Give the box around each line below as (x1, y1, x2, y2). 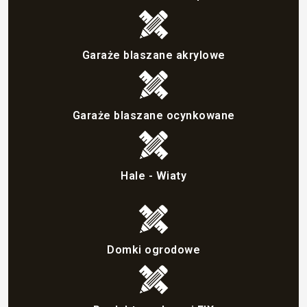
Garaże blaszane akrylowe (82, 48, 225, 62)
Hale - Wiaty (121, 169, 186, 182)
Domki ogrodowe (107, 243, 200, 256)
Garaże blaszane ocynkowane (72, 108, 235, 122)
